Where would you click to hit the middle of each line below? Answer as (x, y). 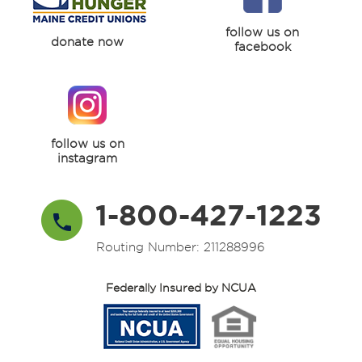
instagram (87, 158)
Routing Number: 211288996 (180, 247)
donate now (87, 42)
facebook (262, 46)
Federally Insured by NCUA (181, 287)
